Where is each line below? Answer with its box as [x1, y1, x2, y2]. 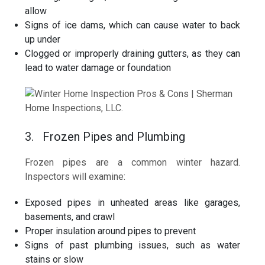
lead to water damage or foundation [25, 62, 172, 73]
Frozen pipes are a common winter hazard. [25, 156, 240, 168]
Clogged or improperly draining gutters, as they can [25, 47, 240, 59]
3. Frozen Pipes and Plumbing [25, 129, 186, 144]
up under [25, 33, 61, 45]
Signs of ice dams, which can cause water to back [25, 19, 240, 31]
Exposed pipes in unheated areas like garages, [25, 196, 240, 208]
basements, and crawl [25, 211, 115, 222]
